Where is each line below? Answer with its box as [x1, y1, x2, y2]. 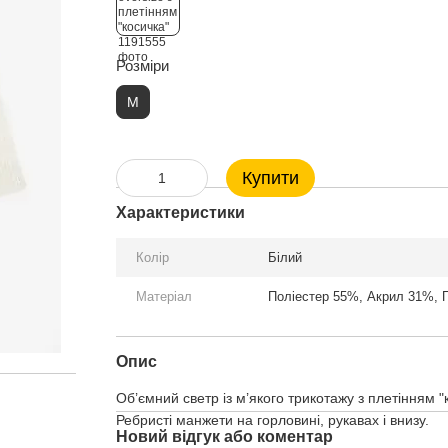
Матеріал [135, 289, 192, 304]
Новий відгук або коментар [115, 428, 333, 445]
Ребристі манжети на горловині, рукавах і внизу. [115, 412, 429, 428]
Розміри [115, 57, 169, 74]
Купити [241, 168, 299, 188]
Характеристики [115, 204, 245, 221]
